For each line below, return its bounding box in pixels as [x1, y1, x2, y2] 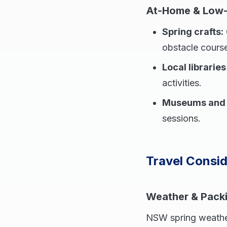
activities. [162, 78, 202, 88]
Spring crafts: [162, 26, 223, 37]
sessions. [162, 113, 201, 124]
